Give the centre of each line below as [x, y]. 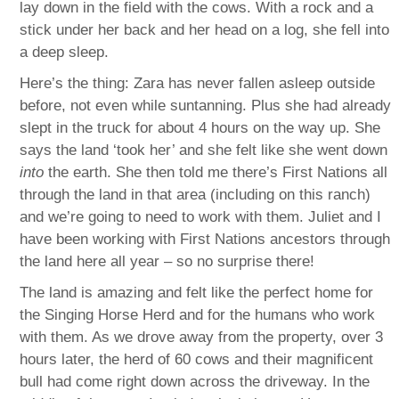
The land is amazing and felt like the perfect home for [197, 292]
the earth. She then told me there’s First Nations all [216, 172]
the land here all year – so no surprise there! [167, 261]
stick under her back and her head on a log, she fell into [205, 29]
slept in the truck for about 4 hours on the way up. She [200, 127]
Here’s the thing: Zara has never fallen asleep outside [198, 83]
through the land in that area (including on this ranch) [195, 194]
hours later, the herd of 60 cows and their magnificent [197, 359]
